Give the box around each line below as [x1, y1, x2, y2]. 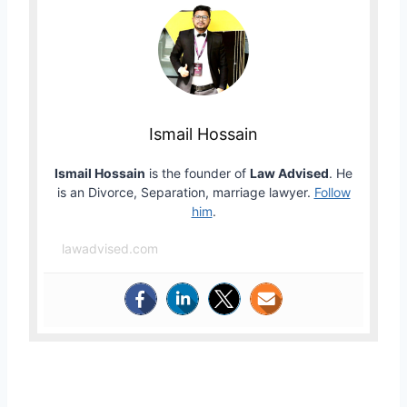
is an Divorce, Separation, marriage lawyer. [56, 184, 314, 201]
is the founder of [145, 165, 250, 182]
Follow [313, 184, 351, 201]
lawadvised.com [62, 241, 158, 257]
